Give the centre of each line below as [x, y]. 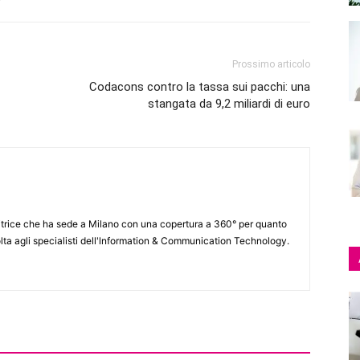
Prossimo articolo [271, 64]
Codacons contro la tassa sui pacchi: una [200, 87]
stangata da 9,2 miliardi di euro [229, 104]
